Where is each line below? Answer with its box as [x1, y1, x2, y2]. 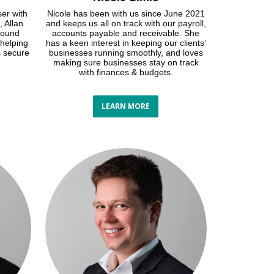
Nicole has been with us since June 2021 [46, 8, 205, 18]
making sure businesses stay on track [53, 57, 199, 67]
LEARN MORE [102, 100, 150, 111]
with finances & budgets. [78, 67, 173, 77]
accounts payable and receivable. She [52, 28, 200, 38]
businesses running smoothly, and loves [48, 47, 203, 57]
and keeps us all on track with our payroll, [45, 18, 206, 28]
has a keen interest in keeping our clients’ [45, 37, 206, 48]
